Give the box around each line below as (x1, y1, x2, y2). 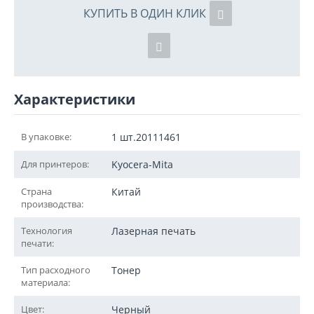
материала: (21, 276, 70, 289)
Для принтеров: (21, 158, 89, 170)
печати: (21, 237, 54, 250)
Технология (21, 224, 72, 237)
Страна (21, 185, 52, 198)
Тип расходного (21, 264, 90, 276)
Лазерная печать (111, 224, 196, 238)
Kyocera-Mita (111, 158, 173, 171)
